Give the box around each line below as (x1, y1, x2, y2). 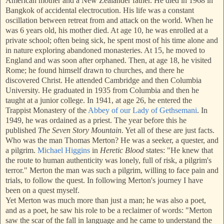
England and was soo (5, 56, 73, 65)
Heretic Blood (100, 146, 144, 155)
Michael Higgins (37, 146, 90, 155)
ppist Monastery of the (16, 106, 88, 115)
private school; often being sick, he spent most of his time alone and (5, 36, 218, 45)
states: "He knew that (144, 146, 213, 155)
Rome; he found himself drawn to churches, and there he (5, 66, 184, 75)
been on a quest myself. (5, 186, 79, 195)
